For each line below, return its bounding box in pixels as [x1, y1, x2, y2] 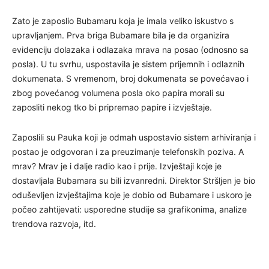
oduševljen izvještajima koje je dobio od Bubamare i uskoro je [12, 189, 252, 200]
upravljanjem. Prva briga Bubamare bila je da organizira [12, 29, 229, 40]
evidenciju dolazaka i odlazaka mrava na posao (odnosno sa [12, 44, 249, 55]
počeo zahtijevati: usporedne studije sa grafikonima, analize [12, 204, 247, 214]
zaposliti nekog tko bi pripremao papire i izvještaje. [12, 101, 212, 112]
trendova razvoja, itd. [12, 218, 96, 229]
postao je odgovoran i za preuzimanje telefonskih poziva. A [12, 146, 244, 157]
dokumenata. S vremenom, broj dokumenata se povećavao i [12, 73, 249, 83]
